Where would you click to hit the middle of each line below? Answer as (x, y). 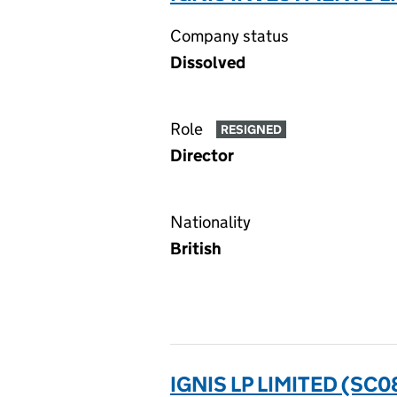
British (196, 249)
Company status (230, 36)
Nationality (210, 222)
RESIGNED (251, 130)
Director (202, 156)
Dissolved (208, 62)
